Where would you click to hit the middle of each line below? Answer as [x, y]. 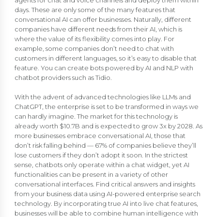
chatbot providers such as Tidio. [63, 77]
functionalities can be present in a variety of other [91, 174]
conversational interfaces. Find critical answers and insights [105, 184]
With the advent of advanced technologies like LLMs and [103, 97]
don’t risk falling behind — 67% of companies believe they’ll [105, 145]
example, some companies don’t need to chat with [94, 48]
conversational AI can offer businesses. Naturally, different [103, 19]
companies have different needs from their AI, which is [98, 29]
